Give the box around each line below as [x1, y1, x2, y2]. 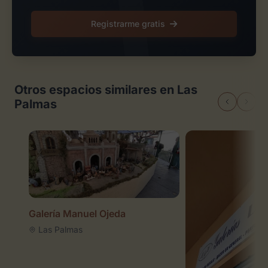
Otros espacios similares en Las [14, 82, 197, 97]
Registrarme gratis [91, 18, 165, 29]
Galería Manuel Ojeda [29, 208, 126, 220]
